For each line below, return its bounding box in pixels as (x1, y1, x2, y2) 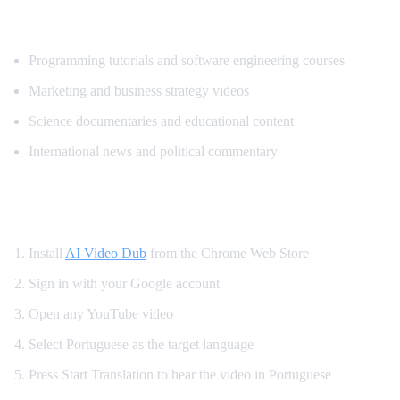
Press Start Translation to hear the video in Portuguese (29, 366, 331, 382)
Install (29, 245, 65, 261)
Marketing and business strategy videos (29, 82, 249, 98)
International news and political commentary (29, 143, 278, 159)
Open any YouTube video (29, 305, 173, 321)
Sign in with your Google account (29, 275, 220, 291)
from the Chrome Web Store (146, 245, 309, 261)
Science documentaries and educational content (29, 112, 294, 129)
